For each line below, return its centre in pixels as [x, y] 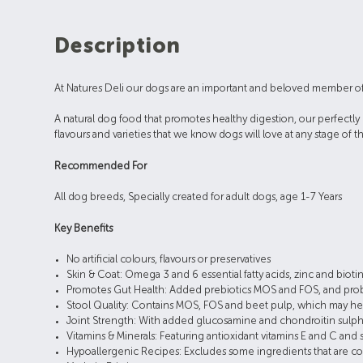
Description [118, 47]
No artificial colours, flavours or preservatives [171, 260]
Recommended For [101, 166]
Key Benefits [84, 228]
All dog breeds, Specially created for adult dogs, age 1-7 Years [199, 198]
